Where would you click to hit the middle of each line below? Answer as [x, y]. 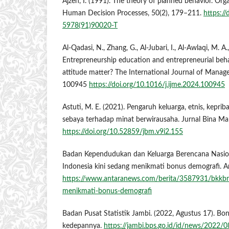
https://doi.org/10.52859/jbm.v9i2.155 [123, 132]
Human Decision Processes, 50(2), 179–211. [133, 14]
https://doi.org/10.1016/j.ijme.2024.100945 [157, 85]
